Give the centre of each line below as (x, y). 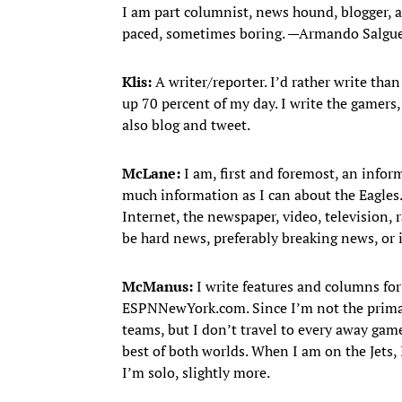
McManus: (157, 286)
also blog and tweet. (186, 124)
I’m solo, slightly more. (196, 372)
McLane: (151, 173)
